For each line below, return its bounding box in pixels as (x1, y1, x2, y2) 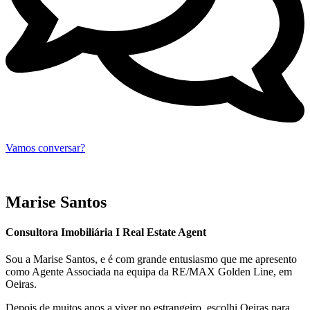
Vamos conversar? (6, 141, 85, 154)
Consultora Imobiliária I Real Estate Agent (6, 226, 206, 238)
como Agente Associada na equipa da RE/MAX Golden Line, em (6, 266, 292, 278)
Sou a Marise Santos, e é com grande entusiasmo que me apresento (6, 253, 297, 266)
